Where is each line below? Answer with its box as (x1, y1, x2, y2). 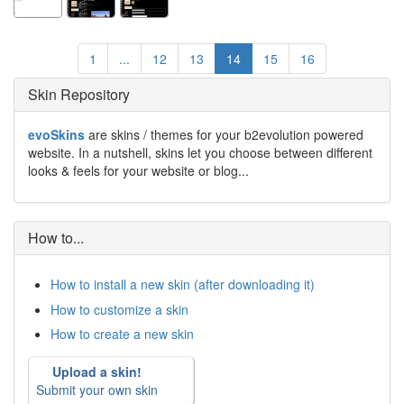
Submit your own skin (36, 380, 158, 399)
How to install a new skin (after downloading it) (50, 275, 315, 294)
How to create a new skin (50, 324, 194, 343)
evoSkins (28, 125, 85, 143)
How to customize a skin (50, 299, 188, 318)
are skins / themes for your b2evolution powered (85, 125, 363, 143)
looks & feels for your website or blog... (28, 161, 249, 179)
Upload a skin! (52, 362, 142, 381)
